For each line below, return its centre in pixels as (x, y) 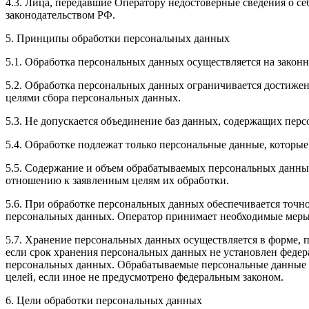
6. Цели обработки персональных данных (104, 301)
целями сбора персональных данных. (93, 98)
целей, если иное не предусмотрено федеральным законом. (144, 277)
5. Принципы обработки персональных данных (118, 39)
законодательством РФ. (60, 15)
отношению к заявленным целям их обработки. (117, 181)
